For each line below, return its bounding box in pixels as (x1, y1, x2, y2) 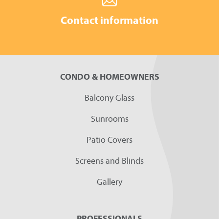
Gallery (97, 175, 122, 187)
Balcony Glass (85, 91, 134, 103)
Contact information (61, 13, 158, 27)
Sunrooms (90, 112, 129, 124)
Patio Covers (87, 133, 132, 145)
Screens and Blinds (75, 154, 144, 166)
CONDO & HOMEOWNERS (60, 70, 159, 82)
